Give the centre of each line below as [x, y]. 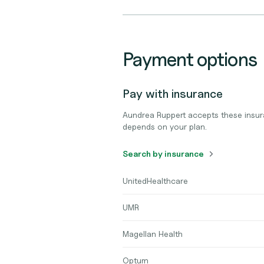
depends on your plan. [165, 126]
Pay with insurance [173, 94]
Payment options [190, 59]
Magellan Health [153, 234]
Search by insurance [163, 154]
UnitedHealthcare [155, 181]
